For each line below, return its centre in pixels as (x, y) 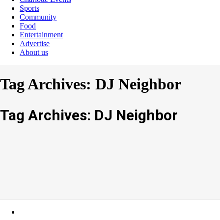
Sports (29, 8)
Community (38, 17)
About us (34, 52)
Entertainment (41, 34)
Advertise (35, 43)
